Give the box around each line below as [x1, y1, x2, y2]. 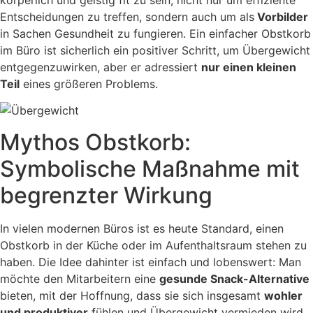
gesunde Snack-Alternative [159, 271, 310, 286]
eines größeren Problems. [20, 77, 158, 91]
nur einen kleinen [201, 60, 296, 74]
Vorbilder [254, 10, 308, 24]
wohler [264, 288, 303, 303]
